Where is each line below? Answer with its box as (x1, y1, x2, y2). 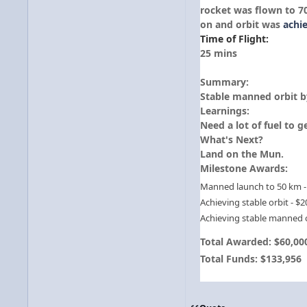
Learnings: (200, 103, 252, 117)
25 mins (200, 46, 237, 60)
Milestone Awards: (200, 161, 288, 175)
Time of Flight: (200, 32, 269, 45)
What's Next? (200, 132, 263, 146)
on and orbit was (200, 17, 283, 31)
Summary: (200, 75, 251, 88)
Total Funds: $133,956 (200, 251, 302, 265)
